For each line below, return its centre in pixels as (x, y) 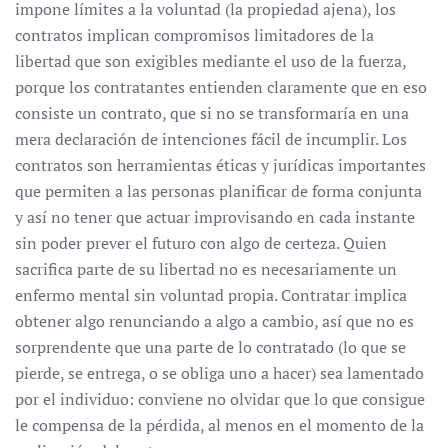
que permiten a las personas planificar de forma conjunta (218, 191)
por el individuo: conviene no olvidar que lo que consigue (220, 399)
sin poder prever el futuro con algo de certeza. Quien (201, 243)
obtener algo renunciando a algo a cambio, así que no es (214, 321)
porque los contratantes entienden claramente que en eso (221, 87)
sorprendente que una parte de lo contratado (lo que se (210, 347)
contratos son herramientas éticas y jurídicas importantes (220, 165)
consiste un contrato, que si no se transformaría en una (212, 113)
